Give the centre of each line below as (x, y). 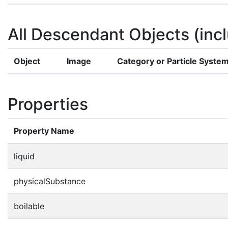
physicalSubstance (50, 181)
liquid (24, 156)
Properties (48, 104)
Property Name (44, 131)
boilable (29, 206)
